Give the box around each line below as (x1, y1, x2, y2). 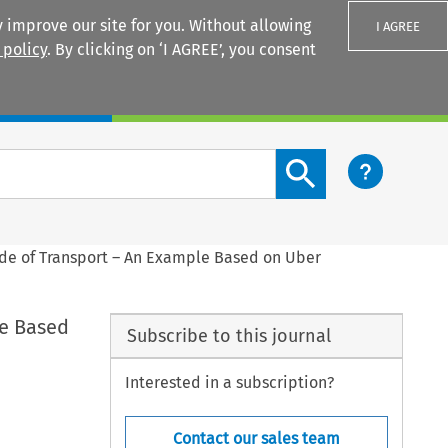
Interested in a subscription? (125, 373, 335, 393)
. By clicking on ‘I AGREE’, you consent (47, 40, 316, 59)
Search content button (275, 150, 439, 170)
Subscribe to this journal (126, 324, 331, 347)
